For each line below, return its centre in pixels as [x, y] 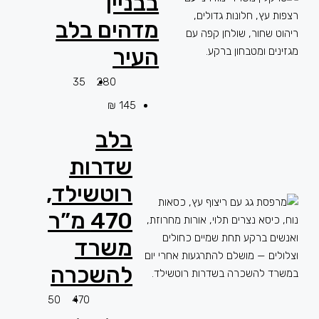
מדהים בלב [108, 30]
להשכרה [92, 275]
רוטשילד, [90, 194]
